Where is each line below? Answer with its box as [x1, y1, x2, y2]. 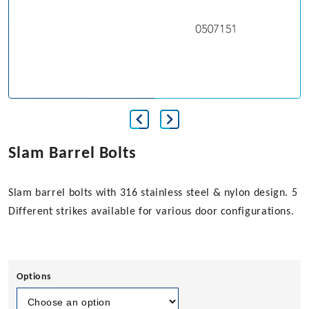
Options [17, 272, 52, 283]
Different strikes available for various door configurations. [8, 206, 295, 218]
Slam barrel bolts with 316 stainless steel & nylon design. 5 [8, 188, 298, 199]
